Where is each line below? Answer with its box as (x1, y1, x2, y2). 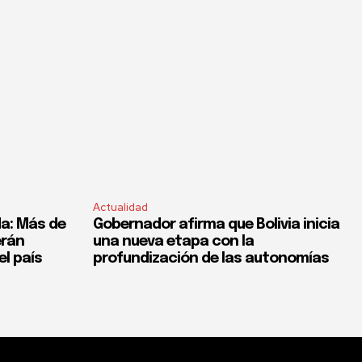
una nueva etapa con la (93, 234, 254, 249)
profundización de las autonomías (93, 250, 329, 266)
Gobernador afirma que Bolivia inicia (93, 217, 339, 232)
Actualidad (93, 200, 148, 214)
